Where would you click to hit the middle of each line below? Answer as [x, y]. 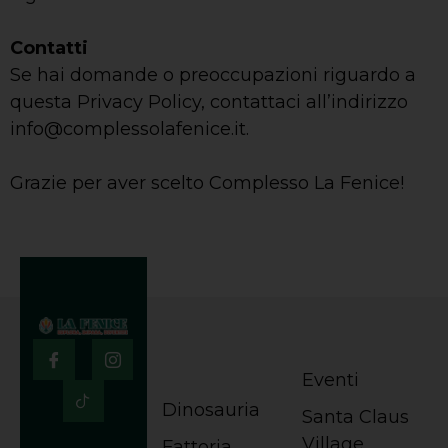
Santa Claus [356, 416]
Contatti [49, 47]
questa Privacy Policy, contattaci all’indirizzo [209, 101]
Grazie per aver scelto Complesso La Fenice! [207, 182]
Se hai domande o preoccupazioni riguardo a [213, 74]
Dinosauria [210, 409]
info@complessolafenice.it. [129, 128]
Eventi [331, 379]
